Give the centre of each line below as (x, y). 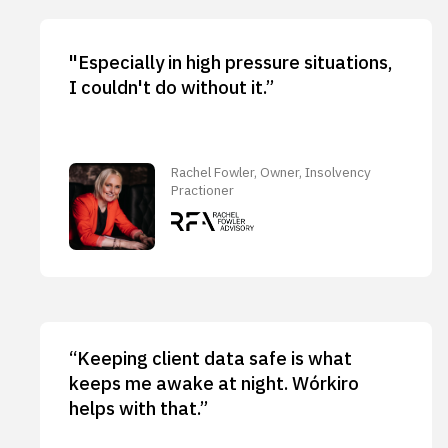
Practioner (203, 190)
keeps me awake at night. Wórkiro (213, 382)
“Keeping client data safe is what (210, 357)
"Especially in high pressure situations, (230, 61)
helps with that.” (138, 407)
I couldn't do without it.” (171, 86)
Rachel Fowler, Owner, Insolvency (271, 172)
